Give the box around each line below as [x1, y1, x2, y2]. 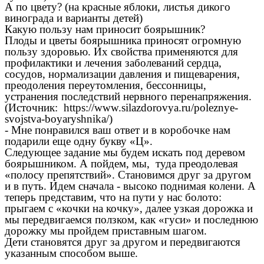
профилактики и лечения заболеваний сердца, [5, 56, 222, 69]
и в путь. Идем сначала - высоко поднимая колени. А [5, 179, 256, 192]
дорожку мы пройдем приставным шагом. [5, 224, 207, 237]
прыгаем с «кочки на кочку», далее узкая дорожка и [5, 202, 253, 214]
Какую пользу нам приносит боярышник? [5, 22, 205, 35]
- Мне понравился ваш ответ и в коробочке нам [5, 123, 230, 136]
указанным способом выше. [5, 246, 138, 259]
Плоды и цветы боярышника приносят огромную [5, 34, 241, 47]
